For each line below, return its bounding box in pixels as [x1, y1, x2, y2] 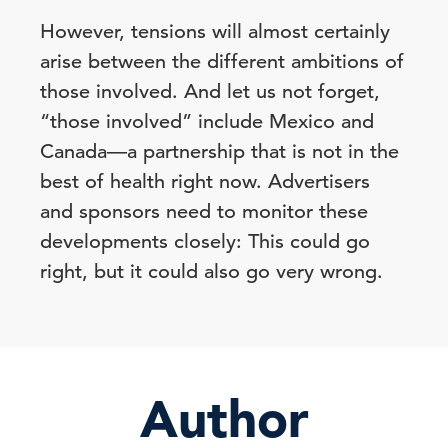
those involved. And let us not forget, [40, 79, 380, 104]
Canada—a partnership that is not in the [40, 139, 399, 164]
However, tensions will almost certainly [40, 19, 390, 44]
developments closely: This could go [40, 229, 370, 254]
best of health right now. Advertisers [40, 169, 370, 194]
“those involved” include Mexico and [40, 109, 374, 134]
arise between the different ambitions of [40, 49, 404, 74]
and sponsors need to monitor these [40, 199, 368, 224]
